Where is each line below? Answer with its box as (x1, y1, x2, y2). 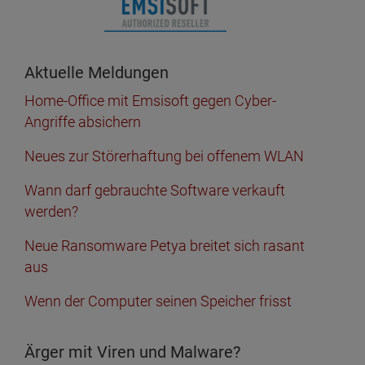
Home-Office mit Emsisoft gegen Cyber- (24, 92, 276, 109)
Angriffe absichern (24, 113, 141, 130)
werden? (24, 203, 78, 220)
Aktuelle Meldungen (24, 62, 169, 82)
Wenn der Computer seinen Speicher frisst (24, 292, 292, 310)
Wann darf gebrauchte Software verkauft (24, 182, 285, 199)
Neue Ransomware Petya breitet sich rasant (24, 237, 305, 254)
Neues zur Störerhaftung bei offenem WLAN (24, 147, 304, 165)
